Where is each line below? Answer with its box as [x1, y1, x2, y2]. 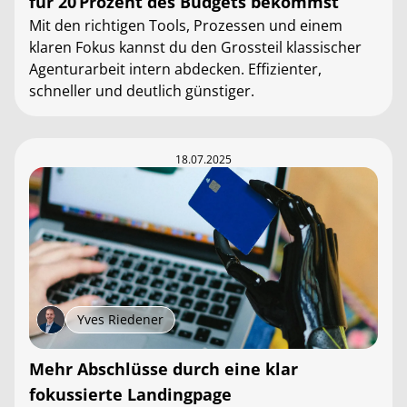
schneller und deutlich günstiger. [29, 81, 254, 101]
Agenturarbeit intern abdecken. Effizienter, [29, 59, 322, 79]
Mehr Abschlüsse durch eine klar [29, 358, 298, 380]
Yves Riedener [77, 311, 164, 328]
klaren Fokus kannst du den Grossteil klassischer [29, 37, 362, 57]
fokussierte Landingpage [29, 383, 232, 405]
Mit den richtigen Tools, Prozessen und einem [29, 15, 342, 35]
